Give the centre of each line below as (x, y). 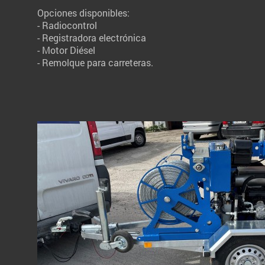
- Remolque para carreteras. (95, 62)
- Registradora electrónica (91, 37)
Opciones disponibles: (83, 12)
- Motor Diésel (66, 50)
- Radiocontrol (67, 25)
